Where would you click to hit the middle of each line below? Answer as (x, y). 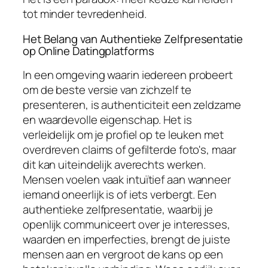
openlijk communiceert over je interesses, (127, 225)
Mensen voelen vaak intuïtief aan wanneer (127, 180)
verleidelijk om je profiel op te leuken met (123, 135)
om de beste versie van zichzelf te (107, 90)
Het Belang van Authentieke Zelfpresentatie (133, 39)
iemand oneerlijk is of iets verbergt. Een (120, 195)
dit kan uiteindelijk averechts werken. (115, 165)
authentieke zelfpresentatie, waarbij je (118, 210)
